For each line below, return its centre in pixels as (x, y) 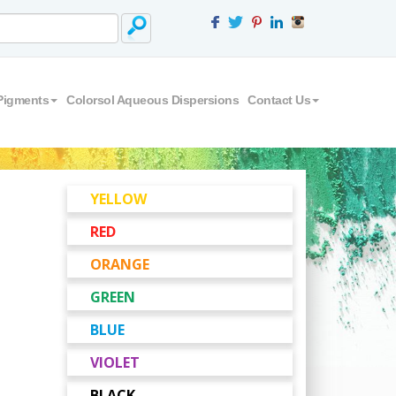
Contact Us (279, 100)
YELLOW (118, 199)
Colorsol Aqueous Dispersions (152, 100)
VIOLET (115, 362)
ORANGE (120, 264)
